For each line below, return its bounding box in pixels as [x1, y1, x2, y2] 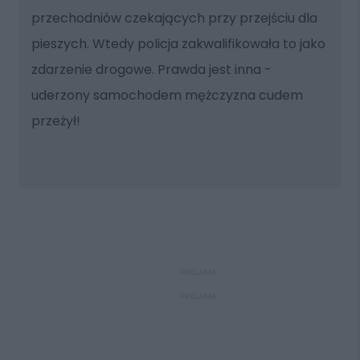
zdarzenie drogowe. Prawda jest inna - [31, 59, 272, 79]
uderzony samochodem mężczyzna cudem [31, 85, 303, 104]
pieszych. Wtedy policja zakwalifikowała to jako [31, 34, 325, 53]
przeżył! [31, 111, 80, 130]
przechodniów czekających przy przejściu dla [31, 8, 317, 27]
